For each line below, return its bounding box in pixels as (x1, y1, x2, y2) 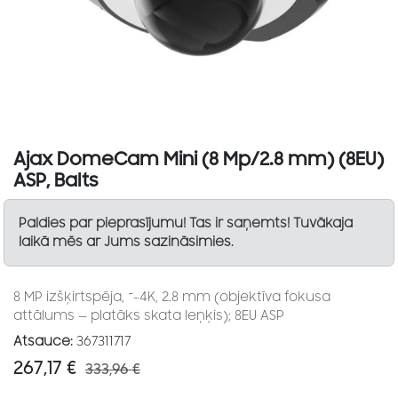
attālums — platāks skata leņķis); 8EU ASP (13, 308, 284, 324)
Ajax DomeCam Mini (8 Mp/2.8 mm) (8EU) (13, 148, 384, 171)
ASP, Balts (13, 170, 99, 193)
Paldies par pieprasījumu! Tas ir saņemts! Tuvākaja (19, 216, 354, 232)
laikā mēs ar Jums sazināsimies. (19, 235, 238, 251)
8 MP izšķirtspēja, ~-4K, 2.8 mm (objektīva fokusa (13, 290, 330, 306)
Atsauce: (13, 334, 73, 350)
